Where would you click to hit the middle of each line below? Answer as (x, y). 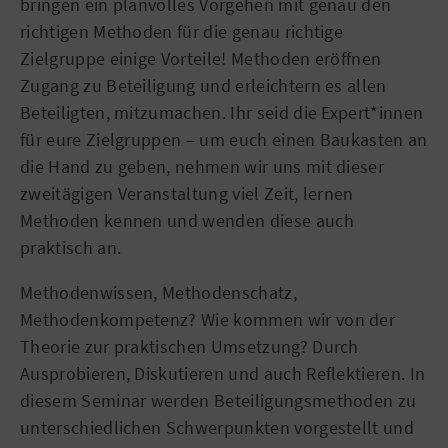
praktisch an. (71, 247)
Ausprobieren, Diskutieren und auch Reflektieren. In (223, 373)
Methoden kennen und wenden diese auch (187, 220)
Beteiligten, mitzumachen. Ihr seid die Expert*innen (222, 112)
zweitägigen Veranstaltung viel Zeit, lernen (187, 193)
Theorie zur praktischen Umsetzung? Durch (189, 346)
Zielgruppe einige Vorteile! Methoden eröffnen (201, 58)
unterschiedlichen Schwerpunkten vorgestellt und (217, 427)
